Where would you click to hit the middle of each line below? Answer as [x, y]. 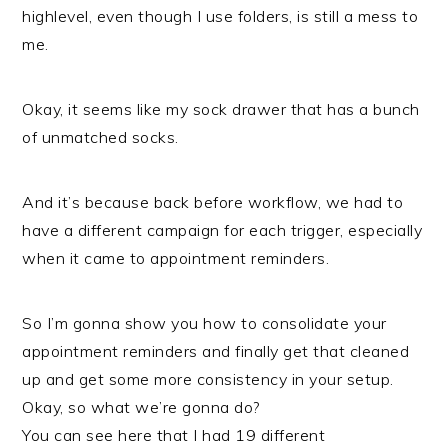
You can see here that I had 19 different [174, 435]
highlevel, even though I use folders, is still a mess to [220, 16]
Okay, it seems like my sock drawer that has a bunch [221, 109]
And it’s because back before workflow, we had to [213, 202]
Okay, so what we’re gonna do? [141, 407]
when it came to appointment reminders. [176, 258]
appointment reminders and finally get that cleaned [216, 351]
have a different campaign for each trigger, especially [222, 230]
